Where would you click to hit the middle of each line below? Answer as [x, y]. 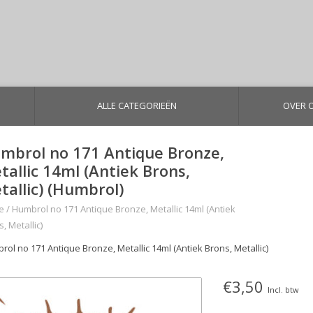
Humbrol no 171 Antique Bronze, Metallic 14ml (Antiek [124, 209]
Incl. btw [283, 290]
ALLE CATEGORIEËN [137, 105]
